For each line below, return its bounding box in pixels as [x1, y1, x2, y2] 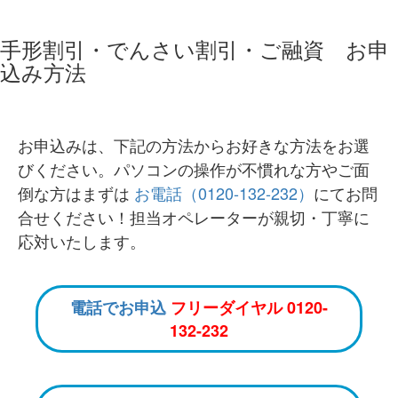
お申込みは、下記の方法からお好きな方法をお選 [18, 133, 370, 156]
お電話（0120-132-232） [134, 181, 314, 204]
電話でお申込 [70, 296, 166, 319]
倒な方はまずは [18, 181, 134, 204]
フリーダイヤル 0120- [166, 296, 328, 319]
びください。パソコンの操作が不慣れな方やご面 [18, 157, 370, 180]
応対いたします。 [18, 229, 146, 252]
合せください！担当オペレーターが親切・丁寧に [18, 205, 370, 228]
